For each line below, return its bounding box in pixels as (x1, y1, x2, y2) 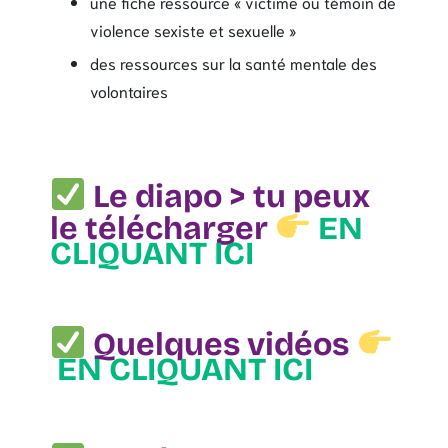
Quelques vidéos (86, 324, 357, 364)
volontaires (90, 79, 168, 101)
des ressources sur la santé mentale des (90, 51, 377, 73)
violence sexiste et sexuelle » (90, 18, 296, 40)
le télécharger (50, 208, 275, 248)
